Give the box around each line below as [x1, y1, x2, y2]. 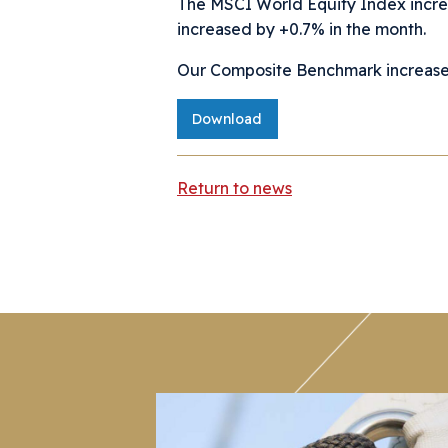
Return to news [177, 178, 292, 199]
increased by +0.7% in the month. [177, 19, 426, 39]
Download [192, 110, 263, 129]
